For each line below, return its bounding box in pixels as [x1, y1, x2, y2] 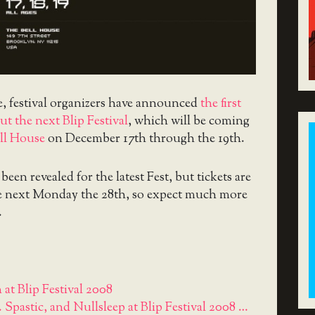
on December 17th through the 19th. [45, 130, 245, 149]
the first [200, 95, 241, 114]
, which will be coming [128, 112, 250, 131]
